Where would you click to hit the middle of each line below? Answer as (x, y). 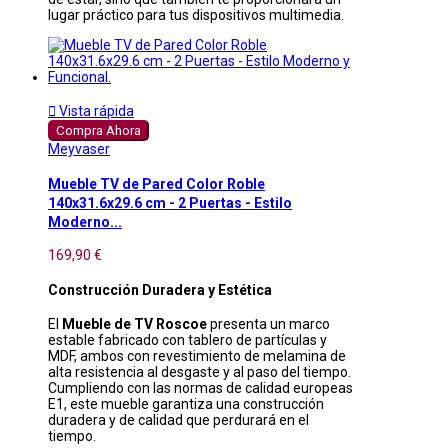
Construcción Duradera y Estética (160, 289)
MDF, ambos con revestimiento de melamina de (197, 356)
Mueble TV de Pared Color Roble (156, 183)
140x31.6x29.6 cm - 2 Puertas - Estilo (170, 202)
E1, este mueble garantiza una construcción (186, 404)
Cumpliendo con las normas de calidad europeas (200, 388)
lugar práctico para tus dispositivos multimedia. (196, 15)
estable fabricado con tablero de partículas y (187, 340)
